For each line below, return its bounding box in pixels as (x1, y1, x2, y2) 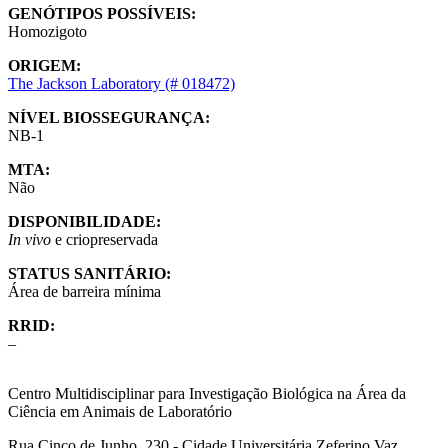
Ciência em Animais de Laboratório (8, 403, 232, 421)
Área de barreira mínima (8, 283, 161, 301)
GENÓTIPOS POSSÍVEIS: (8, 5, 196, 23)
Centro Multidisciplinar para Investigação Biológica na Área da (8, 385, 406, 403)
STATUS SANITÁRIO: (8, 265, 171, 283)
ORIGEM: (8, 57, 81, 75)
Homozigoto (8, 23, 87, 41)
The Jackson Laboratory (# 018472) (8, 75, 235, 93)
